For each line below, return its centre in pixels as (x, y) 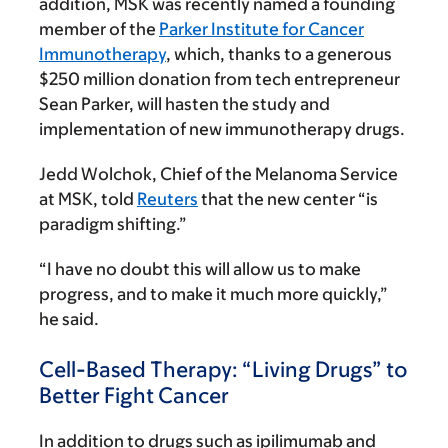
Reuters (167, 199)
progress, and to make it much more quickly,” (213, 294)
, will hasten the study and (229, 104)
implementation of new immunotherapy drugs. (222, 129)
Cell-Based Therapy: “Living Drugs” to (223, 370)
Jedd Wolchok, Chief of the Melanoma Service (218, 174)
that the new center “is (288, 199)
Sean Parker (84, 104)
